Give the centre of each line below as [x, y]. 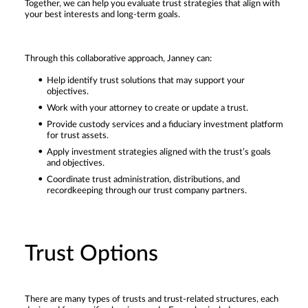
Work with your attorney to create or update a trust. [147, 108]
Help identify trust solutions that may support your [146, 80]
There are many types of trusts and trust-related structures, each [152, 299]
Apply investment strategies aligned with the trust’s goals [159, 152]
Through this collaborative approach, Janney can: [118, 58]
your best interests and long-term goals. [102, 14]
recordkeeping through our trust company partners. [147, 190]
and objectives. [76, 163]
